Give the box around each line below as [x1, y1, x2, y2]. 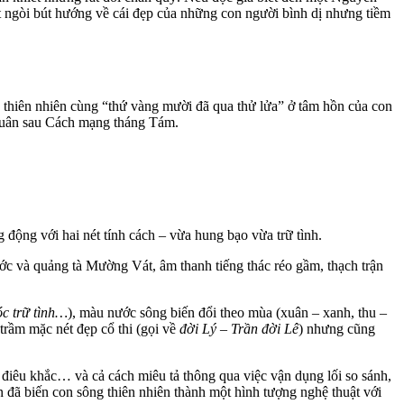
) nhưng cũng [298, 320, 375, 336]
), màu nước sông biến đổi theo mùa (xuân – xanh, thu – [68, 304, 387, 320]
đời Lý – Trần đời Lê [179, 320, 298, 336]
